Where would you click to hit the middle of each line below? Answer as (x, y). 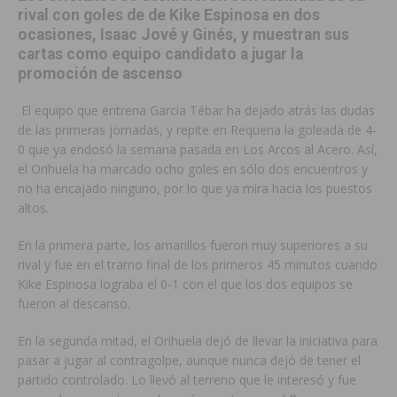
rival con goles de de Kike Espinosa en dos (169, 15)
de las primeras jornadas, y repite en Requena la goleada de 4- (197, 129)
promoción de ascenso (100, 73)
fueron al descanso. (74, 303)
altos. (33, 207)
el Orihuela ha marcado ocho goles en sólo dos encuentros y (193, 168)
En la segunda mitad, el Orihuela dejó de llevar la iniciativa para (198, 340)
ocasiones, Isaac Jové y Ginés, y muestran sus (183, 34)
